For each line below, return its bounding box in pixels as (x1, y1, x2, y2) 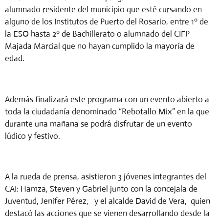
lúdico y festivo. (5, 131, 62, 141)
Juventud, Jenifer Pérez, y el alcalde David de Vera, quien (5, 196, 210, 206)
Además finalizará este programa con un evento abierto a (5, 94, 209, 105)
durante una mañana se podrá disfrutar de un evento (5, 118, 192, 129)
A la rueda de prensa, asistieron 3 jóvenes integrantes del (5, 171, 206, 182)
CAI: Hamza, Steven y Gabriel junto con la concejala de (5, 183, 197, 194)
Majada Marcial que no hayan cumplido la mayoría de (5, 41, 195, 52)
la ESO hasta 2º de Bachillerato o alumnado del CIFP (5, 29, 190, 40)
